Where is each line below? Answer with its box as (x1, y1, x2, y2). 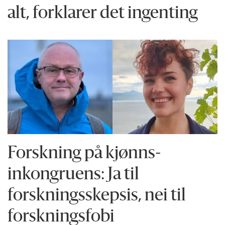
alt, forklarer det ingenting (8, 6, 198, 23)
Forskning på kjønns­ (8, 145, 161, 162)
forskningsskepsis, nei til (8, 187, 186, 204)
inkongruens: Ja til (8, 166, 140, 183)
